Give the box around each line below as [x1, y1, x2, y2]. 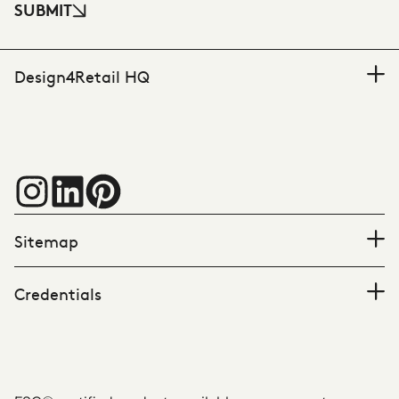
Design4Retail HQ [14, 64, 150, 87]
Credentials [14, 281, 102, 305]
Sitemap [14, 229, 78, 252]
